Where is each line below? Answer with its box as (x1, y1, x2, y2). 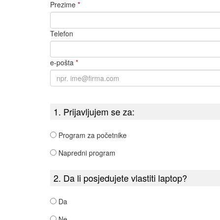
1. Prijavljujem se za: (54, 105, 135, 118)
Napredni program (58, 148, 115, 158)
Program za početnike (58, 130, 127, 140)
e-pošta (50, 57, 76, 68)
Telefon (50, 28, 73, 39)
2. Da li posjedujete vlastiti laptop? (54, 171, 187, 185)
